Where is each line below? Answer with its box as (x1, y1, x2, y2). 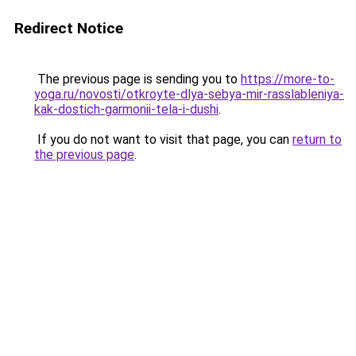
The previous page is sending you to (34, 72, 241, 87)
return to (292, 132, 342, 147)
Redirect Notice (14, 19, 123, 37)
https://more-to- (241, 72, 335, 87)
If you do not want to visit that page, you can (34, 132, 292, 147)
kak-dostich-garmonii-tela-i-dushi (34, 102, 219, 117)
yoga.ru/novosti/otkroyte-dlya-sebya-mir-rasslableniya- (34, 87, 344, 102)
